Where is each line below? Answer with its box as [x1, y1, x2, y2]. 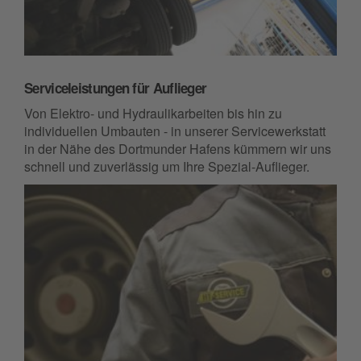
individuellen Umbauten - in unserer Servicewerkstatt [24, 122, 326, 141]
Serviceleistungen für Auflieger [24, 78, 207, 98]
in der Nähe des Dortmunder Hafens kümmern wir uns [24, 139, 331, 159]
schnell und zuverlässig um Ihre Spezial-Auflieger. [24, 157, 309, 176]
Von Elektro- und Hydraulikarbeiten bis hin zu [24, 104, 282, 123]
